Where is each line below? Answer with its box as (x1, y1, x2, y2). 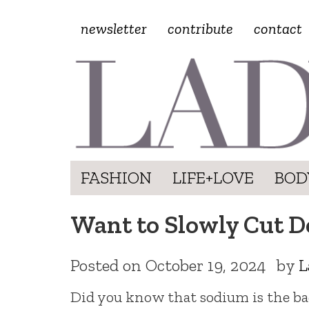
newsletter (81, 19, 147, 38)
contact (254, 19, 302, 38)
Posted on (70, 255, 146, 275)
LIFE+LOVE (172, 167, 254, 188)
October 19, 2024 (146, 255, 266, 275)
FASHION (81, 167, 152, 188)
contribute (168, 19, 233, 38)
